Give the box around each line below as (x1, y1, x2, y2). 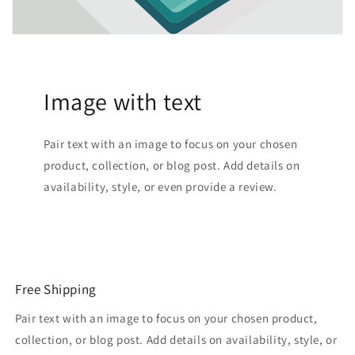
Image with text (44, 86, 202, 118)
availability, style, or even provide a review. (44, 179, 277, 195)
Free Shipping (15, 281, 97, 299)
